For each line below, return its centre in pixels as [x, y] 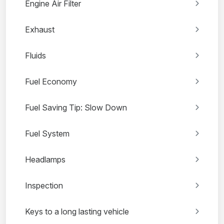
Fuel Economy [51, 82]
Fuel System [47, 134]
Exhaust [40, 30]
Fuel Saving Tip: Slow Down [76, 108]
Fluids [35, 56]
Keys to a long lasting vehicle [77, 212]
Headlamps [45, 160]
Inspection [44, 186]
